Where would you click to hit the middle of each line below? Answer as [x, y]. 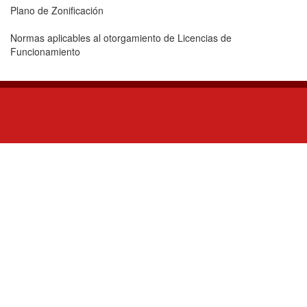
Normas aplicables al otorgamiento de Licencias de [121, 38]
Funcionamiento [45, 51]
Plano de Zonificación [57, 10]
